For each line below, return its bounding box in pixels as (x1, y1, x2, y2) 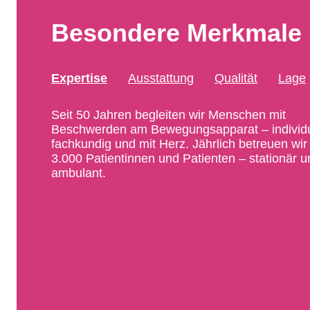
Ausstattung (128, 71, 194, 85)
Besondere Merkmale (51, 19, 302, 48)
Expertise (51, 71, 107, 85)
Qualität (215, 71, 257, 85)
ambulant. (51, 165, 106, 180)
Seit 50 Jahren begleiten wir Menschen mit (51, 107, 286, 122)
